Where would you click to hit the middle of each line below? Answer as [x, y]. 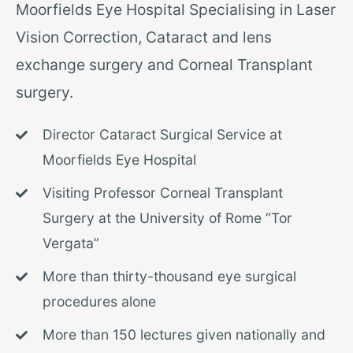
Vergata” [71, 243]
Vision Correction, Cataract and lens [144, 37]
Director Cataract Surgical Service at [162, 135]
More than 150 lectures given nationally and [184, 335]
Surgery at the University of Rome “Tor [167, 218]
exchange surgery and [97, 65]
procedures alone [99, 302]
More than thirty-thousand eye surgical [169, 277]
